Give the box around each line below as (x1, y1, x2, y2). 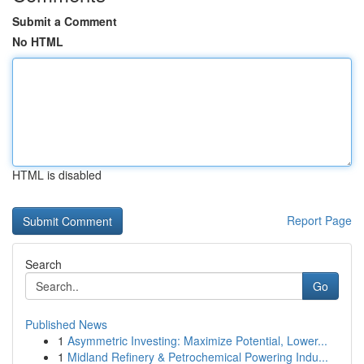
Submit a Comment (12, 13, 117, 29)
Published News (25, 316, 107, 332)
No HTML (12, 33, 63, 50)
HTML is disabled (12, 167, 102, 183)
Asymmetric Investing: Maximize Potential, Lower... (67, 332, 327, 349)
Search (25, 256, 62, 272)
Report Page (287, 212, 352, 228)
